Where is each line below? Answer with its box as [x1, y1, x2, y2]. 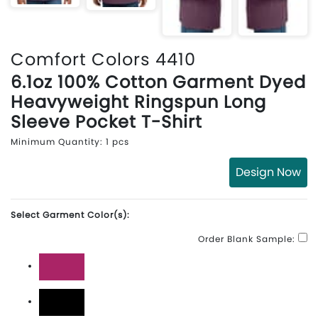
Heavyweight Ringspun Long [11, 89, 266, 114]
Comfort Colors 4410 [11, 47, 196, 71]
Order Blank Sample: [198, 232, 295, 245]
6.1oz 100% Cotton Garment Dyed [11, 70, 306, 94]
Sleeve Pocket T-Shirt [11, 109, 202, 133]
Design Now [236, 163, 301, 180]
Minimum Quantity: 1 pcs [11, 135, 129, 148]
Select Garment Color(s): [11, 208, 130, 221]
